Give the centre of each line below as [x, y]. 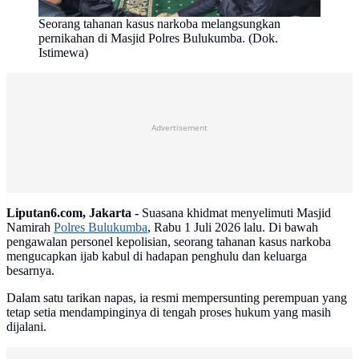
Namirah [30, 228]
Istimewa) [63, 53]
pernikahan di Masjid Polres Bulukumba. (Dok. [158, 38]
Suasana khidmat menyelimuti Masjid [235, 213]
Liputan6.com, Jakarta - [73, 213]
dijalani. [26, 327]
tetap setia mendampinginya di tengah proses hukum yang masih [169, 313]
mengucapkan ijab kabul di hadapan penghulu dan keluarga [157, 256]
